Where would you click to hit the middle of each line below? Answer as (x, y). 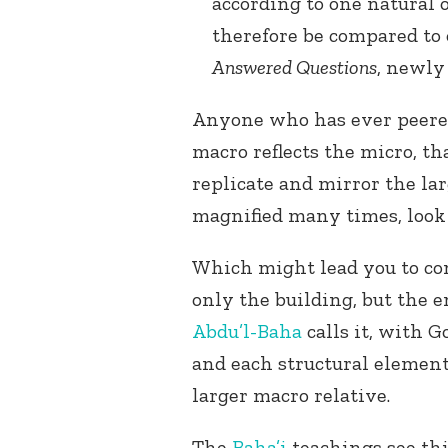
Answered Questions (294, 67)
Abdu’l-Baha (247, 331)
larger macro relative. (291, 395)
